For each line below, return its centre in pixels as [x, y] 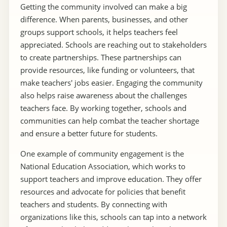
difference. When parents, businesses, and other [104, 20]
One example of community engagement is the [102, 154]
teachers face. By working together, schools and [103, 108]
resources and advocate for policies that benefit [103, 192]
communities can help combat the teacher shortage [109, 121]
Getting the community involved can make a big [103, 7]
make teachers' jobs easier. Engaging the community [111, 83]
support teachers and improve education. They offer [111, 179]
